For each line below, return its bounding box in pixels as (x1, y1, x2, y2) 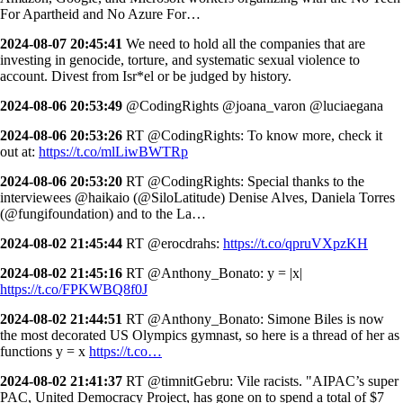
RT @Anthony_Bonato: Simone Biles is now (122, 310, 384, 327)
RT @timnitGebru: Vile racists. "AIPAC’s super (122, 372, 399, 389)
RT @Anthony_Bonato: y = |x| (122, 264, 302, 281)
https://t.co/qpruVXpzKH (223, 235, 368, 251)
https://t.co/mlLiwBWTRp (39, 143, 188, 159)
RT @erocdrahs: (122, 235, 223, 251)
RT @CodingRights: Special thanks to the (122, 173, 364, 189)
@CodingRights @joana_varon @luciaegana (122, 97, 383, 113)
